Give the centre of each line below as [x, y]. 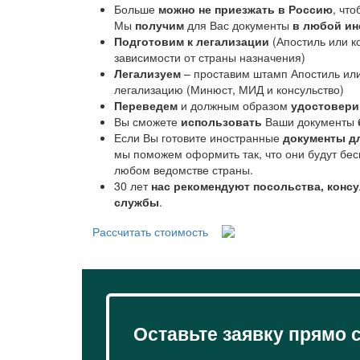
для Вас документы [238, 25]
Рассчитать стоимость [150, 232]
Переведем [146, 106]
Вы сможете [147, 122]
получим [160, 25]
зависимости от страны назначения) [210, 57]
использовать [221, 122]
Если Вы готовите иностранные [198, 138]
